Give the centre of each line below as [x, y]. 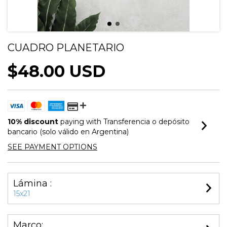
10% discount [33, 122]
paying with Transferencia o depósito [124, 122]
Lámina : [32, 183]
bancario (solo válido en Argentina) [68, 132]
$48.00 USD [56, 71]
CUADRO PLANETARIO [66, 48]
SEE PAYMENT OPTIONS [52, 147]
